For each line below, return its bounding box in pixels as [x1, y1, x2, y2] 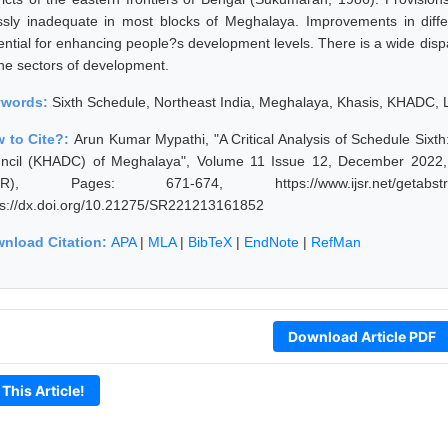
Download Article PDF [287, 327, 436, 345]
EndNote [244, 233, 299, 250]
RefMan [311, 233, 361, 250]
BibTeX [188, 233, 232, 250]
